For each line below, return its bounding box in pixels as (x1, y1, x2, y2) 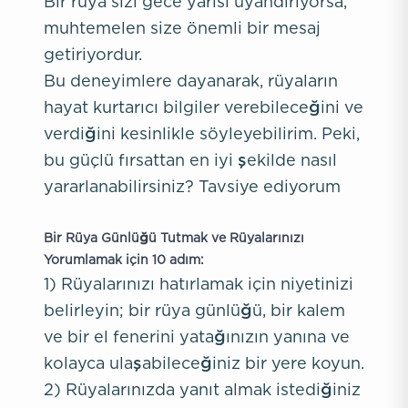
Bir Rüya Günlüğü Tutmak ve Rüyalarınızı (44, 230, 304, 244)
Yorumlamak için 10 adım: (44, 252, 204, 266)
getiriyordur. (44, 46, 142, 63)
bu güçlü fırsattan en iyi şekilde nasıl (44, 151, 337, 168)
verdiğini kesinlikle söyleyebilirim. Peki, (44, 125, 360, 142)
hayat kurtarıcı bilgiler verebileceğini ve (44, 98, 363, 116)
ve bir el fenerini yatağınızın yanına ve (44, 328, 350, 345)
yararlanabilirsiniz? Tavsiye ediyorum (44, 178, 341, 195)
